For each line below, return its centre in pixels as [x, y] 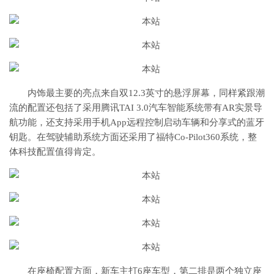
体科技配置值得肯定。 [55, 152]
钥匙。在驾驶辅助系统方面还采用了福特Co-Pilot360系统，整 [133, 137]
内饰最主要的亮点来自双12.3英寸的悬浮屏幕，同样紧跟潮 [146, 93]
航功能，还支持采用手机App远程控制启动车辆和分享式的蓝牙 [137, 122]
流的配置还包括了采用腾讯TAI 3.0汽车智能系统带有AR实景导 [136, 108]
